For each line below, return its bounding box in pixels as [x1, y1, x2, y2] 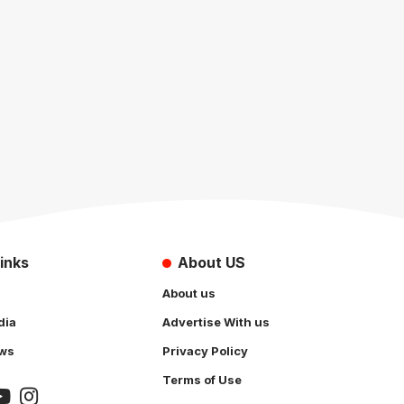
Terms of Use [162, 372, 242, 387]
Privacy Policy [162, 343, 248, 358]
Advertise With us [162, 314, 270, 329]
